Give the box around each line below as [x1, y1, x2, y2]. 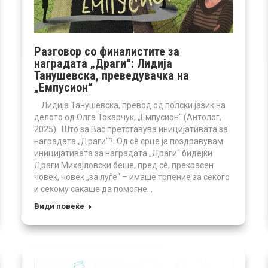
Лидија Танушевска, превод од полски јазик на [34, 100, 226, 110]
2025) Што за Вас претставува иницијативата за [34, 124, 228, 134]
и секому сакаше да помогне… [34, 184, 153, 194]
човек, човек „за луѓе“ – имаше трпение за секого [34, 172, 230, 182]
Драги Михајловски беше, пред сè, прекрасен [34, 160, 214, 170]
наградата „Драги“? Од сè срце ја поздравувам [34, 136, 223, 146]
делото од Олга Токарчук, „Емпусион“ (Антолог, [34, 112, 221, 122]
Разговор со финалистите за [34, 44, 179, 59]
